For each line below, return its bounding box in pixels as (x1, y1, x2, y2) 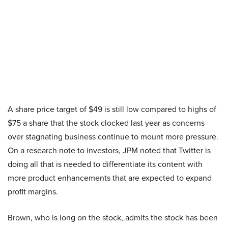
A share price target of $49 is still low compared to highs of (8, 103, 216, 115)
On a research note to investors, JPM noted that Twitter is (8, 144, 211, 156)
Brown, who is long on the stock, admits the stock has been (8, 211, 218, 223)
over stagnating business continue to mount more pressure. (8, 130, 218, 142)
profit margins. (8, 185, 58, 197)
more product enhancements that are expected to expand (8, 172, 212, 184)
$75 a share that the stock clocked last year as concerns (8, 117, 205, 129)
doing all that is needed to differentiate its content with (8, 158, 203, 170)
